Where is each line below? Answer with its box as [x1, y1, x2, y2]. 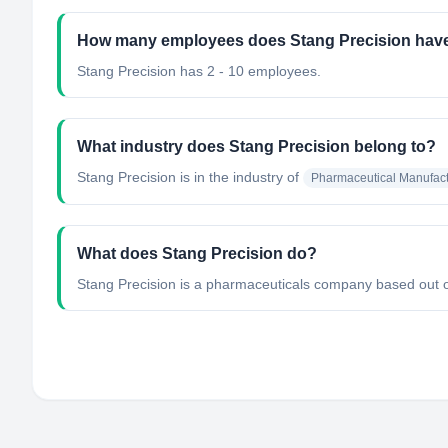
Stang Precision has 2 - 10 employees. [77, 63, 321, 79]
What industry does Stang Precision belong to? [77, 138, 436, 155]
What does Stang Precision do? [77, 245, 317, 262]
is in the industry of [176, 169, 299, 185]
